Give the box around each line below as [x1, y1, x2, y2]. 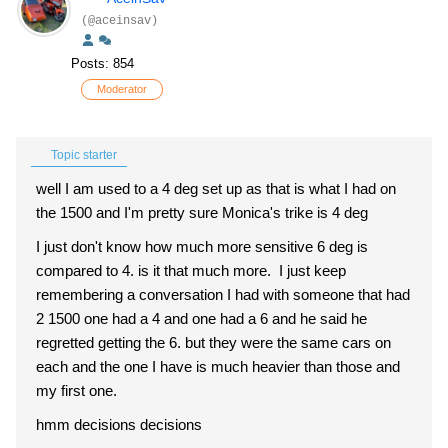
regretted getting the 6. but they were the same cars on [36, 334, 391, 351]
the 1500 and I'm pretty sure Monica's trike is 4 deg [36, 204, 372, 221]
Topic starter [48, 148, 117, 162]
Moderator [97, 83, 147, 95]
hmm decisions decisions [36, 416, 206, 433]
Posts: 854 [71, 56, 134, 71]
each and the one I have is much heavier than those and [36, 358, 400, 375]
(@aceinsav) [81, 14, 158, 28]
